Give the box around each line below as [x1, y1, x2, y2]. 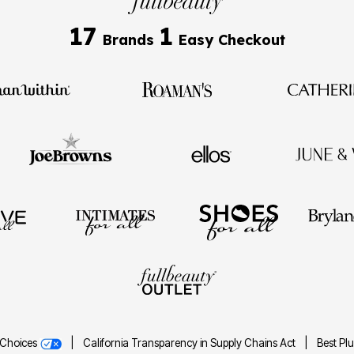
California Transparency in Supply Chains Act [83, 337, 298, 350]
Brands [97, 30, 159, 49]
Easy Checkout [173, 30, 285, 49]
